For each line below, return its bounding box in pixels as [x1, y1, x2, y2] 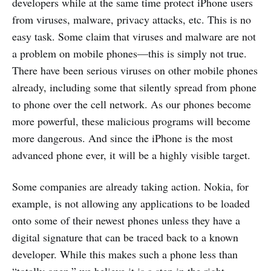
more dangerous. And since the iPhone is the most [12, 131, 233, 145]
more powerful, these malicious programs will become [12, 114, 250, 128]
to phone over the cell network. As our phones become [12, 97, 251, 111]
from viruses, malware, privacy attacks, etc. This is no [12, 12, 251, 27]
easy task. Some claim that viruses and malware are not [12, 29, 256, 44]
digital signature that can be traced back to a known [12, 230, 238, 244]
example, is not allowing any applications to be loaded [12, 196, 250, 211]
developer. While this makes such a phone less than [12, 247, 238, 261]
